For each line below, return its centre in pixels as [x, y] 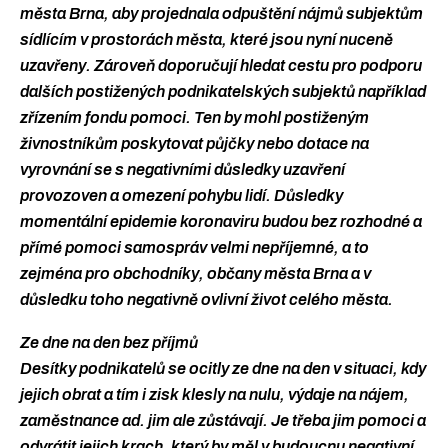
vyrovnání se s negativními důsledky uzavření [182, 169]
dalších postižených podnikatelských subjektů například [223, 91]
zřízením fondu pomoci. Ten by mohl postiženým [194, 117]
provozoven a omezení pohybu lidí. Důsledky [181, 195]
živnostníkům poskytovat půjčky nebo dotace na [194, 143]
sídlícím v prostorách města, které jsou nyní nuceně [206, 39]
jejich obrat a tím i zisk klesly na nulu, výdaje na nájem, [214, 395]
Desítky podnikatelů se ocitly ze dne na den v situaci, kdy [223, 369]
